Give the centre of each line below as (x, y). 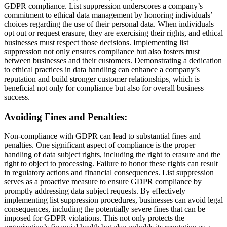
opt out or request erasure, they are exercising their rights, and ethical (113, 33)
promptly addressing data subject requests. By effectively (95, 191)
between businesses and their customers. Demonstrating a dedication (113, 60)
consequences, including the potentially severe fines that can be (105, 209)
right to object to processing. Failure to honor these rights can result (111, 164)
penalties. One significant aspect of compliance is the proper (100, 145)
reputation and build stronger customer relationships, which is (102, 79)
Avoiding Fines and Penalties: (66, 117)
